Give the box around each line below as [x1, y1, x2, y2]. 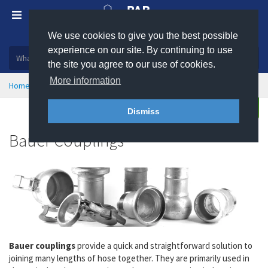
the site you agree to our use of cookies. [48, 59, 215, 69]
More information [50, 75, 121, 86]
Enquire [218, 103, 249, 114]
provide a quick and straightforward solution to [75, 240, 252, 252]
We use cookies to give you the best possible [48, 31, 238, 41]
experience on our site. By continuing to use [48, 45, 233, 55]
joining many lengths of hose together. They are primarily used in [9, 252, 249, 264]
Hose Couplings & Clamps [41, 80, 132, 91]
